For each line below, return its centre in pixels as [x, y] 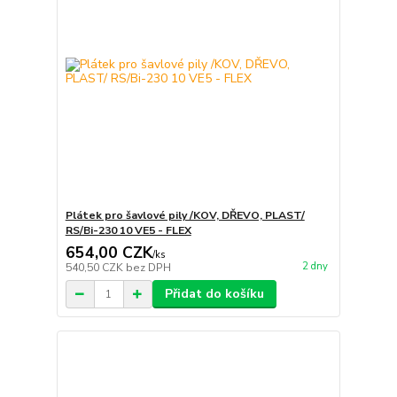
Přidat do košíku [214, 294]
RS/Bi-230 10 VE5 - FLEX [128, 231]
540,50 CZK [95, 268]
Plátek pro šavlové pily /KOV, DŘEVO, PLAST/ [185, 216]
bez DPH [148, 268]
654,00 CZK [109, 253]
